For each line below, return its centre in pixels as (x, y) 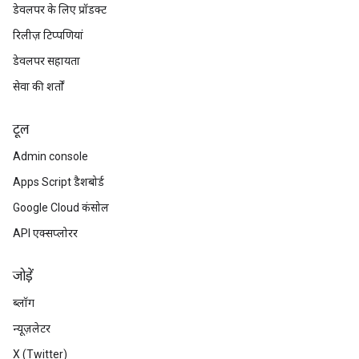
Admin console (50, 156)
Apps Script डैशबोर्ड (58, 182)
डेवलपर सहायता (46, 61)
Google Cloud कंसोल (61, 208)
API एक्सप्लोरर (45, 233)
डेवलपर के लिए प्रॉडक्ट (60, 10)
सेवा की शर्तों (38, 87)
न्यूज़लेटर (32, 329)
